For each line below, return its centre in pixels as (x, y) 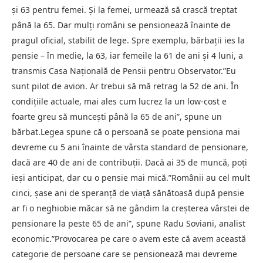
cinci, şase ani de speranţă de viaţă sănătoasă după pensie (128, 193)
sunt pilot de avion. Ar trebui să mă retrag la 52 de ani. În (125, 86)
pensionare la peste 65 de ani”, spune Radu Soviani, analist (129, 224)
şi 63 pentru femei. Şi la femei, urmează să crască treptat (124, 10)
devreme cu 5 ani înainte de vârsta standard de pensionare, (130, 147)
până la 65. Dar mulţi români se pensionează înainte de (121, 25)
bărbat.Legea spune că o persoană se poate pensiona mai (126, 132)
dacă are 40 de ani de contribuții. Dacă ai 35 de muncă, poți (129, 163)
